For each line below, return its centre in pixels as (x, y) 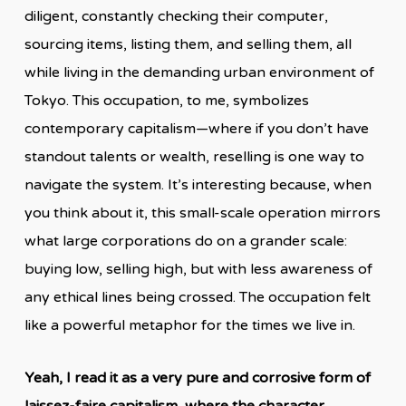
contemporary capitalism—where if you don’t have (196, 128)
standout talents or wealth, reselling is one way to (194, 156)
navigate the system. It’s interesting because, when (198, 184)
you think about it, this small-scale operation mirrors (202, 213)
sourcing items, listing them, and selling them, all (188, 44)
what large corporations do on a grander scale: (185, 241)
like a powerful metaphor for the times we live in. (189, 325)
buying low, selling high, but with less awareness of (198, 269)
